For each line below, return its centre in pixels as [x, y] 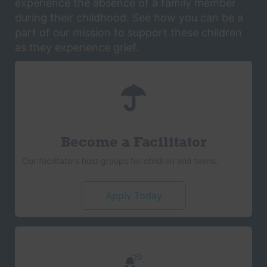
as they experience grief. [77, 48]
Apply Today [133, 195]
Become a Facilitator [133, 143]
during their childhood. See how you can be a [129, 18]
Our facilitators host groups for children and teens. [120, 160]
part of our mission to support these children [128, 33]
